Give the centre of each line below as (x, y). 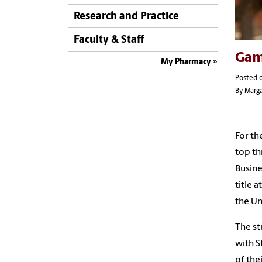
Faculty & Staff (109, 40)
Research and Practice (126, 17)
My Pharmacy (186, 62)
